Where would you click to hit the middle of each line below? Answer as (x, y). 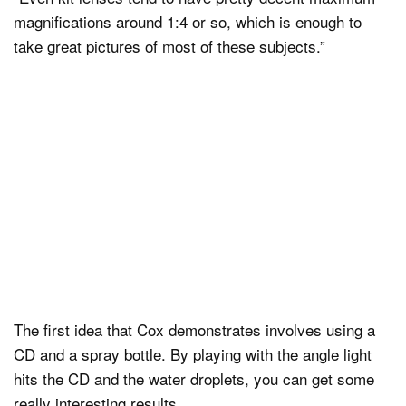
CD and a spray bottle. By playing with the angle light (193, 354)
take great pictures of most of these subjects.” (169, 45)
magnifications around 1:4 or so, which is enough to (188, 21)
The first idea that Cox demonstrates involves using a (194, 330)
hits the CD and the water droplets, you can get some (194, 379)
